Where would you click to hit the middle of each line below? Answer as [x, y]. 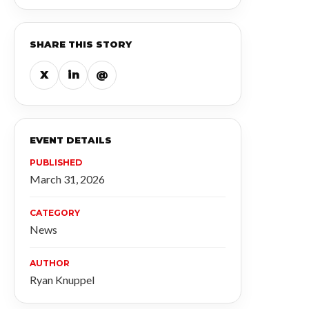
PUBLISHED [56, 162]
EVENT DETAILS [71, 140]
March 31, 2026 [67, 179]
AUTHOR [50, 263]
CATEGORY [55, 213]
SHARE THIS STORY [81, 44]
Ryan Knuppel [62, 280]
